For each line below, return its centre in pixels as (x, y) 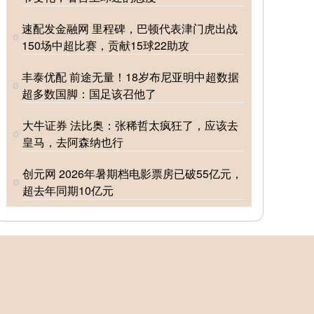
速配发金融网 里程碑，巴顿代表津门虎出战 (129, 29)
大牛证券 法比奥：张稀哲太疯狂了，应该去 (130, 125)
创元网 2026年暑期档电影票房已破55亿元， (132, 174)
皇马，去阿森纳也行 (73, 142)
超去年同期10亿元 (68, 191)
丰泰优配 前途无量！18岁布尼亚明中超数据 (131, 77)
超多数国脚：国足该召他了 (89, 94)
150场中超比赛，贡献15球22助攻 (105, 46)
